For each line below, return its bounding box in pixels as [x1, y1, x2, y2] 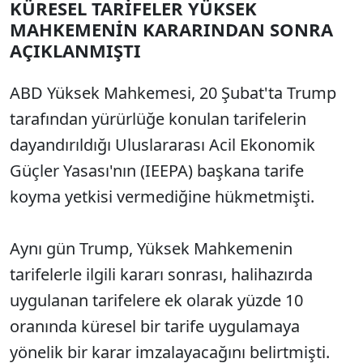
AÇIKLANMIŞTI [10, 38, 141, 62]
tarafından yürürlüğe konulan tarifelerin [10, 108, 306, 130]
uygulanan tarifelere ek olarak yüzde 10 [10, 289, 303, 311]
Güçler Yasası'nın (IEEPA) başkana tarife [10, 160, 304, 181]
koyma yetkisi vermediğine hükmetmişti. [10, 186, 314, 207]
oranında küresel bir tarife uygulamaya [10, 315, 300, 337]
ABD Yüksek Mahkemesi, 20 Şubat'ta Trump [10, 82, 336, 104]
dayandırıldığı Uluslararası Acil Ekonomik [10, 134, 315, 156]
